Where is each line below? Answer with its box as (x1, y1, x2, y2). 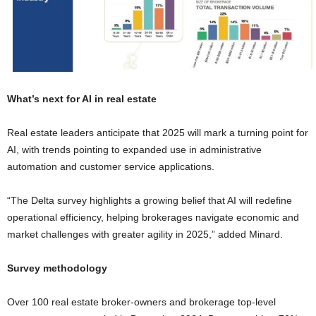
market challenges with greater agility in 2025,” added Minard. (7, 228, 283, 240)
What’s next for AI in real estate (7, 92, 157, 104)
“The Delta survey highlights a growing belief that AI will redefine (7, 194, 292, 206)
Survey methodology (7, 262, 107, 274)
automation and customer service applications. (7, 160, 214, 172)
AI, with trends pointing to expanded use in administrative (7, 143, 262, 155)
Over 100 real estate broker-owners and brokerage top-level (7, 296, 276, 308)
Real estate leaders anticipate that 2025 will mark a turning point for (7, 126, 308, 138)
